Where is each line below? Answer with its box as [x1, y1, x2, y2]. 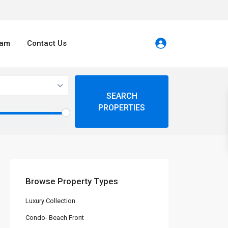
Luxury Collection [25, 197, 75, 205]
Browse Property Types [25, 176, 118, 187]
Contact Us [27, 39, 67, 48]
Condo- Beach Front [25, 214, 84, 222]
